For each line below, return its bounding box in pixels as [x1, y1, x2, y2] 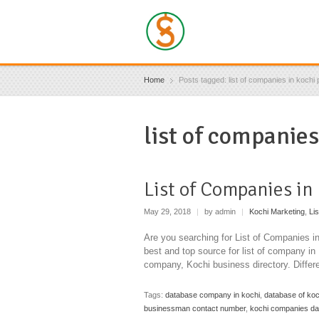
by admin [202, 207, 238, 216]
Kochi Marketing [249, 207, 305, 216]
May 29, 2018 [144, 207, 193, 216]
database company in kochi [165, 290, 260, 299]
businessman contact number [144, 303, 246, 313]
